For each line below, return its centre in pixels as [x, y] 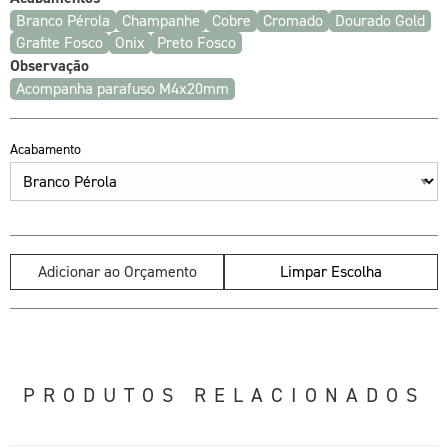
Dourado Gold [380, 20]
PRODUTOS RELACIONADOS [224, 395]
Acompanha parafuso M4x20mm [122, 88]
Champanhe [161, 20]
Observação [49, 65]
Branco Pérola [63, 20]
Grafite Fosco [59, 42]
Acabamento [45, 149]
